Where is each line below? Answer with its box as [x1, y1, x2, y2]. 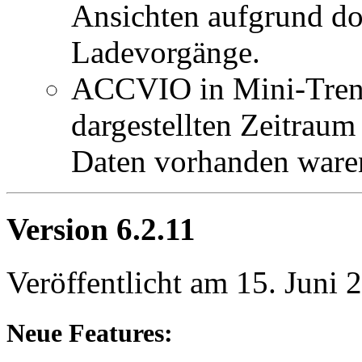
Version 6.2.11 [6, 211, 196, 246]
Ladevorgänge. [71, 34, 260, 69]
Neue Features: [6, 318, 173, 348]
